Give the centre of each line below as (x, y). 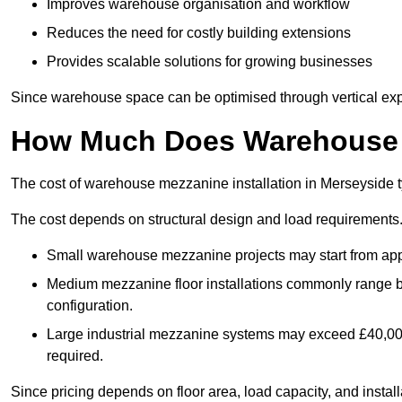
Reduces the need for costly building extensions (199, 33)
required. (75, 356)
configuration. (90, 306)
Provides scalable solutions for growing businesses (210, 62)
